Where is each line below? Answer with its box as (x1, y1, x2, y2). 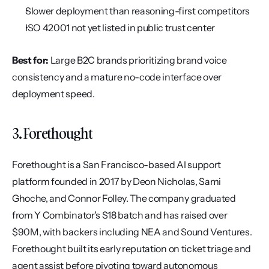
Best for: (12, 54, 49, 66)
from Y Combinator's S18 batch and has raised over (12, 209, 228, 221)
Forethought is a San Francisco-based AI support (12, 159, 221, 171)
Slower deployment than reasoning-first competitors (25, 5, 250, 17)
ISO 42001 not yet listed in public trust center (25, 22, 215, 34)
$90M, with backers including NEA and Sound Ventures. (12, 226, 252, 238)
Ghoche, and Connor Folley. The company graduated (12, 192, 236, 204)
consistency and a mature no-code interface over (12, 71, 222, 83)
